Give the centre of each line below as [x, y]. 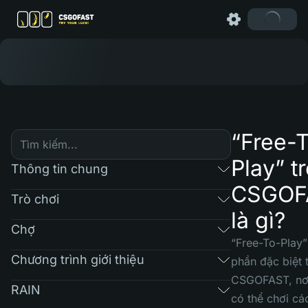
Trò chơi [35, 199]
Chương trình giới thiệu [78, 259]
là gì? [258, 220]
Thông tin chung [59, 168]
